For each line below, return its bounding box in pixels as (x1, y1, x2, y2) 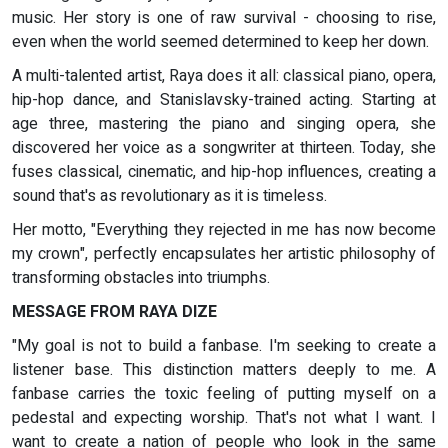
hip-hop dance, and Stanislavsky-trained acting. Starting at (12, 88, 436, 113)
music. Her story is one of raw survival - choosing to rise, (12, 6, 436, 31)
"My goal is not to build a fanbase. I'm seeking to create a (12, 334, 436, 359)
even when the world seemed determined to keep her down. (12, 30, 429, 55)
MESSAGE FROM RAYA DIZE (12, 300, 217, 325)
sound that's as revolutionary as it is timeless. (12, 184, 327, 209)
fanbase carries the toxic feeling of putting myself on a (12, 382, 436, 407)
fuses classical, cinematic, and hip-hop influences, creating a (12, 160, 436, 185)
